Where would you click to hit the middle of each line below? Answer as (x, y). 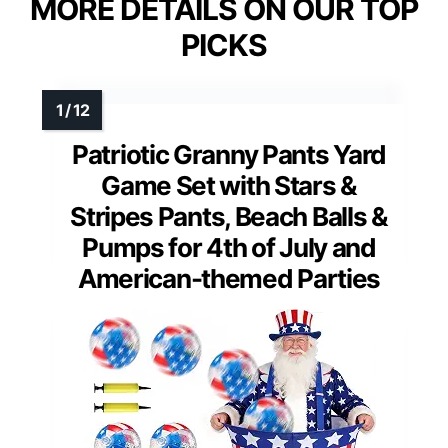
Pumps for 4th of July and (229, 247)
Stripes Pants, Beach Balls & (229, 216)
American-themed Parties (229, 278)
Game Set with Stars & (229, 185)
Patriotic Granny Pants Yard (229, 154)
